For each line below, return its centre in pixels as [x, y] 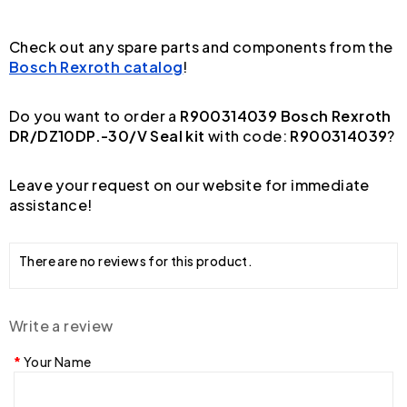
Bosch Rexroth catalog [96, 66]
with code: [248, 135]
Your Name [57, 361]
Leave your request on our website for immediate [189, 184]
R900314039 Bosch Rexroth [286, 115]
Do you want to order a [95, 115]
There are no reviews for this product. [136, 260]
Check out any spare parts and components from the [201, 46]
